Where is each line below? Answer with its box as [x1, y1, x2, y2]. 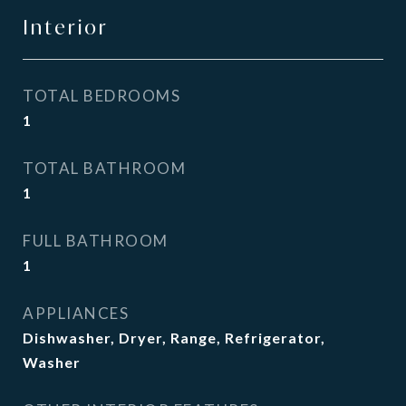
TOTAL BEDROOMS [23, 86, 180, 105]
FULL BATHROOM [23, 231, 169, 250]
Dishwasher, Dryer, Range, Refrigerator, [23, 329, 325, 346]
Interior [23, 14, 109, 40]
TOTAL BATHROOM [23, 159, 186, 178]
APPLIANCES [23, 304, 129, 323]
